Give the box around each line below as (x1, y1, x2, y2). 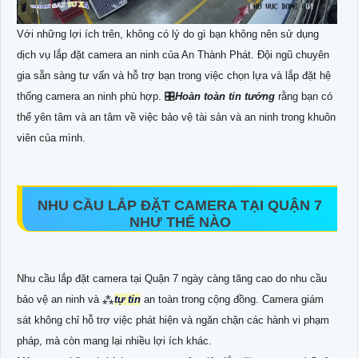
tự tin (114, 292, 141, 305)
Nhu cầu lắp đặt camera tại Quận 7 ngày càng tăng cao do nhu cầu (17, 272, 327, 284)
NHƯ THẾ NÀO (129, 213, 231, 230)
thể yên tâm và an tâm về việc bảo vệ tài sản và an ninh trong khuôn (17, 110, 336, 123)
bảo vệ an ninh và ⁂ (17, 292, 114, 305)
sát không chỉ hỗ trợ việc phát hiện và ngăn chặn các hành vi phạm (17, 313, 329, 326)
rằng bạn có (275, 89, 332, 102)
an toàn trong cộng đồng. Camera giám (141, 292, 324, 305)
